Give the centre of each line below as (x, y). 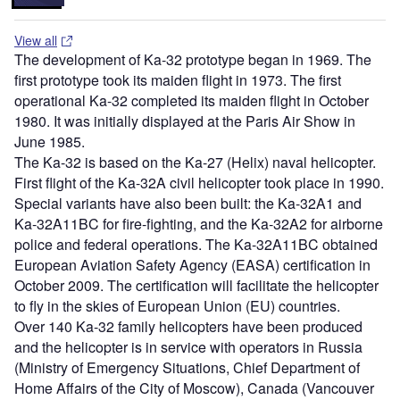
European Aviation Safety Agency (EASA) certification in (192, 265)
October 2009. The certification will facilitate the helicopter (196, 286)
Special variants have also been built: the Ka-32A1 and (188, 204)
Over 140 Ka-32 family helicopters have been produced (188, 327)
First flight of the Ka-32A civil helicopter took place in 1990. (199, 183)
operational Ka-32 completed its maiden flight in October (192, 101)
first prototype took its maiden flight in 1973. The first (178, 80)
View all (36, 41)
